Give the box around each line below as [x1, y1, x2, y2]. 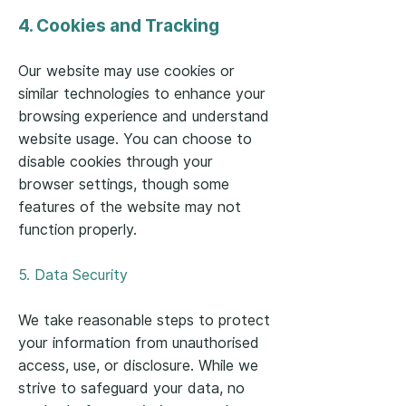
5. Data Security [18, 266, 128, 284]
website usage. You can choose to [18, 130, 252, 148]
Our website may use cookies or [18, 63, 235, 80]
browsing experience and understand [18, 108, 269, 125]
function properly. [18, 221, 137, 238]
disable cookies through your [18, 153, 213, 170]
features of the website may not [18, 198, 241, 216]
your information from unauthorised [18, 334, 259, 352]
